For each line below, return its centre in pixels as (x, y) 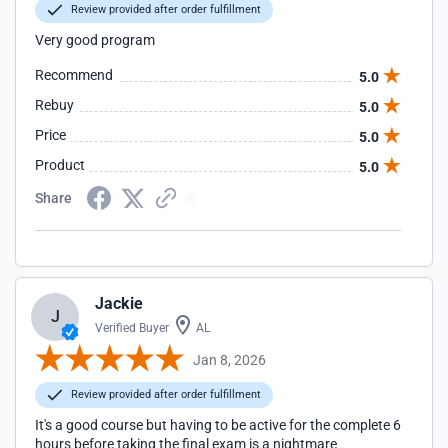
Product (60, 165)
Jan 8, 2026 (229, 359)
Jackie (119, 303)
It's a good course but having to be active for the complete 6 (218, 425)
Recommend (74, 75)
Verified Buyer (132, 328)
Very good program (95, 40)
